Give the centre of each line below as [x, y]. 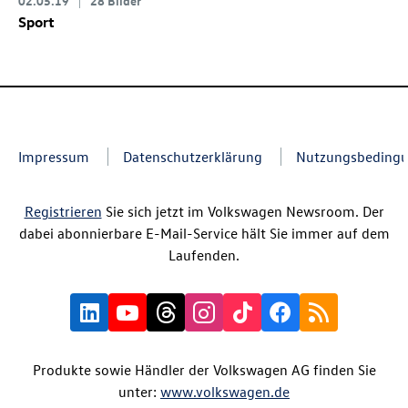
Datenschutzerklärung [193, 157]
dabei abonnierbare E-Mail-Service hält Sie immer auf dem [204, 234]
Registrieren [63, 212]
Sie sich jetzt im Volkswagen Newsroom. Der [243, 212]
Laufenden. [204, 255]
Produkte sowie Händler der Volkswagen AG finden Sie [204, 370]
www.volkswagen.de [225, 392]
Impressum [54, 157]
